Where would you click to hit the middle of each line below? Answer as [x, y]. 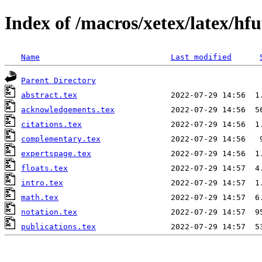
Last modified [201, 57]
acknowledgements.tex [68, 109]
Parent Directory [58, 80]
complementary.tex [61, 139]
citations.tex [51, 124]
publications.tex [58, 226]
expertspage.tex [56, 153]
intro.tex [42, 182]
